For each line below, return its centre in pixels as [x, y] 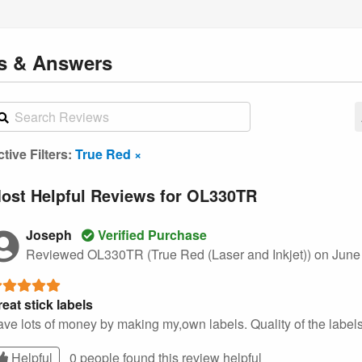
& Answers [63, 62]
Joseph [51, 234]
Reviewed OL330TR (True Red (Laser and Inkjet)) [170, 254]
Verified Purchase [151, 234]
